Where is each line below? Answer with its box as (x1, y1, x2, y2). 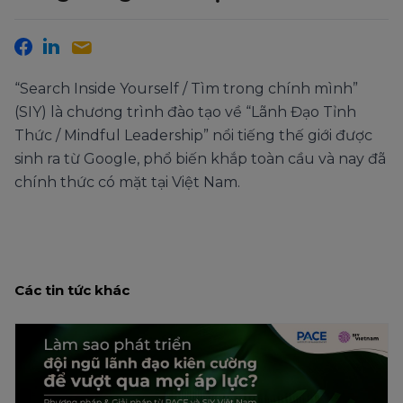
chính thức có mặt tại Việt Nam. (14, 174, 240, 191)
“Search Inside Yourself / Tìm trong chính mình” (14, 80, 358, 97)
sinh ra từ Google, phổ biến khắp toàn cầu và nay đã (14, 150, 386, 167)
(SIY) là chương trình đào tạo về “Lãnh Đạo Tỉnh (14, 103, 356, 121)
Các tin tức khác (14, 282, 130, 299)
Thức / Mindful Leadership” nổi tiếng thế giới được (14, 127, 372, 144)
